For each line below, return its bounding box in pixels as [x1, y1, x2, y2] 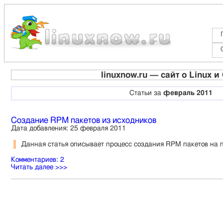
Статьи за [129, 89, 163, 97]
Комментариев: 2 [11, 156, 64, 163]
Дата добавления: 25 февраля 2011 [11, 124, 126, 132]
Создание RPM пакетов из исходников [11, 115, 156, 124]
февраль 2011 [163, 89, 213, 97]
